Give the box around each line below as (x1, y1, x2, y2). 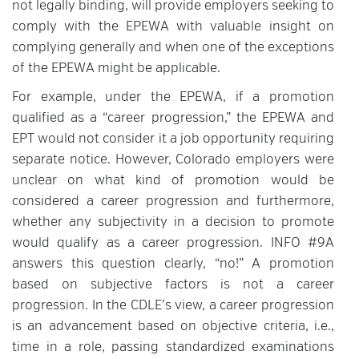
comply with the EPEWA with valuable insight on (12, 21, 334, 34)
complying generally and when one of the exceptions (12, 42, 334, 54)
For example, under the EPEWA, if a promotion (12, 91, 334, 104)
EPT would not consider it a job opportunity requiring (12, 133, 334, 146)
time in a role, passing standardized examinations (12, 341, 334, 354)
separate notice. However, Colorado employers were (12, 154, 334, 167)
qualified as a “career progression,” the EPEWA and (12, 112, 334, 125)
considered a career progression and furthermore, (12, 196, 334, 208)
